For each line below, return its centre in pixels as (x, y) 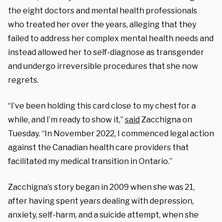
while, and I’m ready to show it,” (66, 119)
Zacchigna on (166, 119)
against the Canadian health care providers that (98, 147)
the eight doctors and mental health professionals (103, 10)
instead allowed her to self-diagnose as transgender (106, 52)
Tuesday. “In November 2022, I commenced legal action (111, 133)
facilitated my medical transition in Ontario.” (90, 161)
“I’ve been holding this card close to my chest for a (102, 106)
